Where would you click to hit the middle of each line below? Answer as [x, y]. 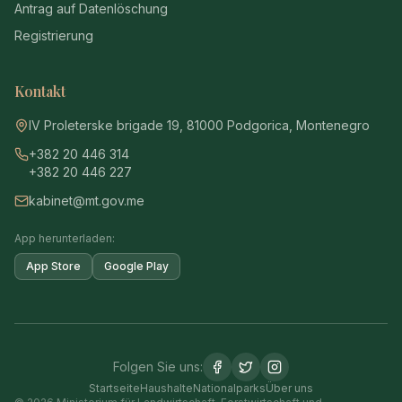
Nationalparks [229, 388]
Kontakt [40, 91]
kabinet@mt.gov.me [87, 201]
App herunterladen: [65, 238]
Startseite [114, 388]
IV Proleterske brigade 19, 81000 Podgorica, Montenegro [199, 125]
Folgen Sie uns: [158, 367]
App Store [53, 266]
